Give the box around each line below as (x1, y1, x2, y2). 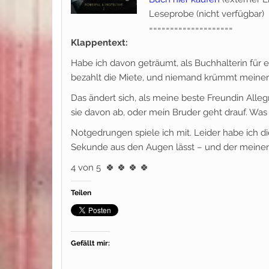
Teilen (71, 189, 91, 197)
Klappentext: (71, 37, 128, 48)
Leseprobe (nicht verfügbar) (149, 8, 264, 19)
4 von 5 (71, 162, 101, 173)
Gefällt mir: (71, 239, 110, 247)
